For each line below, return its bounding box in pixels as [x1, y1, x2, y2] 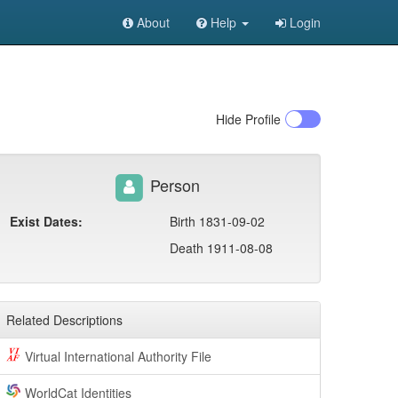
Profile [242, 110, 281, 128]
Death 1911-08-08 [170, 239, 273, 257]
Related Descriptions [6, 311, 123, 329]
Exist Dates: [10, 212, 83, 230]
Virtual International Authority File [24, 347, 211, 365]
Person [145, 172, 200, 196]
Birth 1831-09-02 [170, 212, 265, 230]
